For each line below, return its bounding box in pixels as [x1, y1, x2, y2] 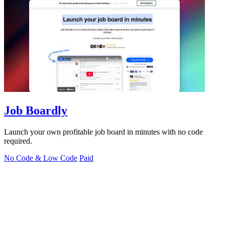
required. [4, 136, 32, 145]
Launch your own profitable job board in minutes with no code [4, 127, 203, 136]
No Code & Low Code [4, 153, 77, 162]
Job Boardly [4, 103, 67, 117]
